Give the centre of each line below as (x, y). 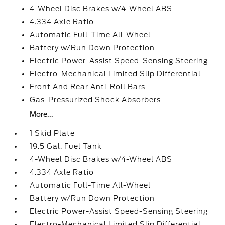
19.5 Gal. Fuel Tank (66, 146)
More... (42, 114)
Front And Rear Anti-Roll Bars (88, 87)
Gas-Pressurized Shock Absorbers (95, 100)
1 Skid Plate (52, 133)
